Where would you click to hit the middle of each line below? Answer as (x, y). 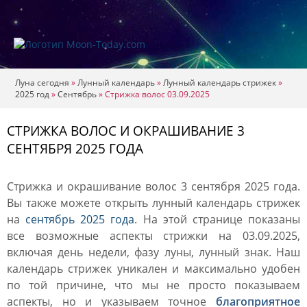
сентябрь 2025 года (80, 219)
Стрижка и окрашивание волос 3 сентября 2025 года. (153, 186)
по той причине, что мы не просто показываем (153, 285)
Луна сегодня (42, 83)
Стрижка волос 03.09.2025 (157, 94)
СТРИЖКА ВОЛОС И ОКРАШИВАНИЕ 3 (126, 131)
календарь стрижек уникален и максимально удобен (153, 269)
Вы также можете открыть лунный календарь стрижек (153, 203)
